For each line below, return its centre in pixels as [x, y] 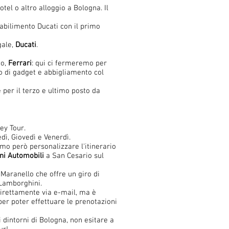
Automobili [26, 156]
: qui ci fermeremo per [69, 63]
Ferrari [20, 63]
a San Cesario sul [74, 156]
